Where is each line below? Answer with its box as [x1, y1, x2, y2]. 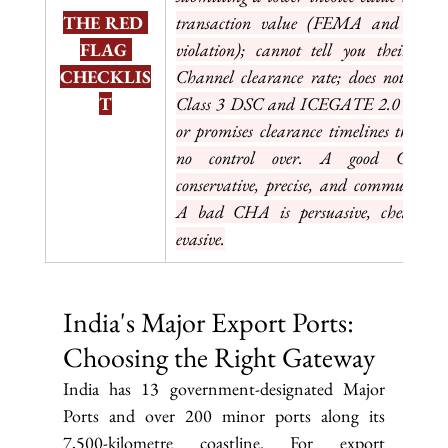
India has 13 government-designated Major [62, 377, 386, 401]
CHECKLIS [60, 65, 152, 89]
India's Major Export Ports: [62, 304, 360, 341]
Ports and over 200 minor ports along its [62, 404, 386, 428]
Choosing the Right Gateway [62, 339, 375, 376]
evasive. [175, 227, 225, 251]
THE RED [63, 11, 149, 35]
